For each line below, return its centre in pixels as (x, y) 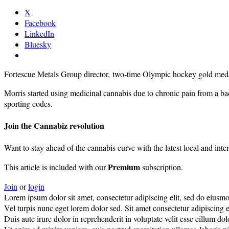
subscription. (162, 167)
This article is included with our (56, 167)
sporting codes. (28, 103)
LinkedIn (39, 33)
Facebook (40, 22)
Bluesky (38, 44)
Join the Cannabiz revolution (54, 126)
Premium (124, 167)
